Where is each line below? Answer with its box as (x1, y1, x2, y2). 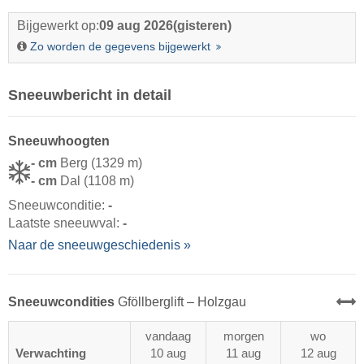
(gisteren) (173, 19, 232, 33)
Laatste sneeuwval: (8, 216, 123, 231)
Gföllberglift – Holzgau (118, 294, 246, 309)
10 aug (150, 347, 186, 361)
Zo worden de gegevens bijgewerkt (30, 41, 214, 54)
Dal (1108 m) (60, 174, 134, 188)
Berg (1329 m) (60, 156, 142, 171)
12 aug (300, 347, 336, 361)
